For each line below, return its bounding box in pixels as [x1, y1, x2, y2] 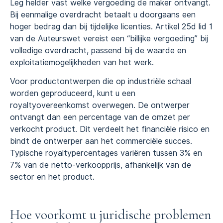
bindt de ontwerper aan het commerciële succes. [10, 136, 192, 146]
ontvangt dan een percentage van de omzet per [10, 112, 190, 122]
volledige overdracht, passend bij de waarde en [10, 45, 186, 55]
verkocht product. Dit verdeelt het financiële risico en [10, 124, 210, 134]
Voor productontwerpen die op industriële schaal [10, 77, 191, 87]
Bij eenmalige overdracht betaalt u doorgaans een [10, 9, 196, 19]
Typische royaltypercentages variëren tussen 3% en [10, 148, 202, 158]
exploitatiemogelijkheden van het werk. [10, 57, 154, 67]
